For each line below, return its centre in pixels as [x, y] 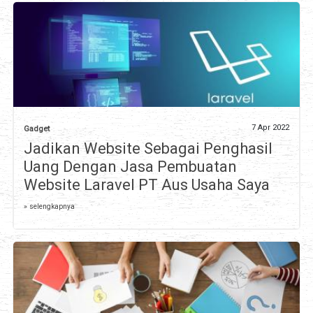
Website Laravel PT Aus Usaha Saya [146, 185]
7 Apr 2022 [271, 128]
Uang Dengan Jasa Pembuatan [130, 167]
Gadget [36, 129]
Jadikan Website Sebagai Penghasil [148, 149]
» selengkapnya [49, 207]
